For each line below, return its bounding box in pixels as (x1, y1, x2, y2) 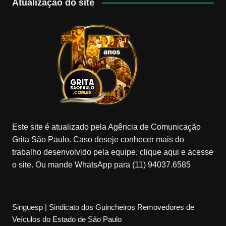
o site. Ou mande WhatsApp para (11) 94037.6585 (12, 160, 191, 169)
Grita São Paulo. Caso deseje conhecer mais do (12, 135, 184, 144)
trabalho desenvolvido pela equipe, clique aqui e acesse (12, 147, 213, 156)
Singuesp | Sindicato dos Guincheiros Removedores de (12, 202, 194, 211)
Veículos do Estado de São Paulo (12, 214, 122, 223)
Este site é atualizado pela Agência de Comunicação (12, 122, 201, 131)
